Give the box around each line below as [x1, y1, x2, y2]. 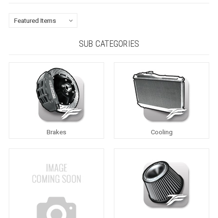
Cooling [150, 128, 173, 136]
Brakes [46, 128, 66, 136]
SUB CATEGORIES [78, 38, 140, 49]
